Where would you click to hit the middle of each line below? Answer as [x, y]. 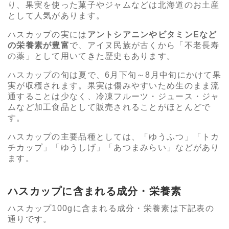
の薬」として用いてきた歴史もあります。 [92, 56]
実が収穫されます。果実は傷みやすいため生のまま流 [114, 86]
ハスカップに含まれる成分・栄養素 [95, 191]
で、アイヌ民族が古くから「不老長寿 [144, 45]
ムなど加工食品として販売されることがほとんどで [109, 107]
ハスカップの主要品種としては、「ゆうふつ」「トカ [114, 137]
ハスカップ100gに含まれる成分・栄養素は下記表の [111, 209]
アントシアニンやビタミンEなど [152, 35]
